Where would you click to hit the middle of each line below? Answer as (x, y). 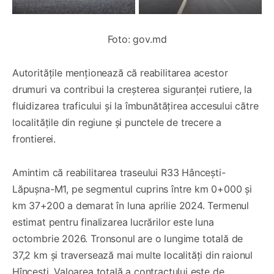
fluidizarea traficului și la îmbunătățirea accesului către (135, 106)
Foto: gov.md (137, 39)
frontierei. (34, 139)
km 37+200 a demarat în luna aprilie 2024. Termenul (131, 205)
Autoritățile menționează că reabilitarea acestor (120, 72)
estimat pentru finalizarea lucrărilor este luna (113, 222)
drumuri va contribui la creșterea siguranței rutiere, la (132, 89)
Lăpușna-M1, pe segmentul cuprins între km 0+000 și (132, 189)
